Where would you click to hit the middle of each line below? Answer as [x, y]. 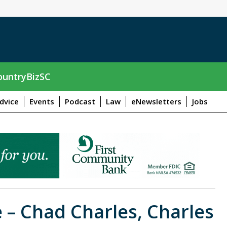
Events [42, 101]
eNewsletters [156, 101]
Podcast [80, 101]
